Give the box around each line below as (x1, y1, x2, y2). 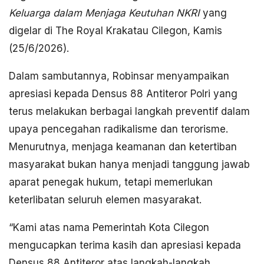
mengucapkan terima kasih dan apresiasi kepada (9, 239, 241, 252)
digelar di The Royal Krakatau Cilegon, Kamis (9, 25, 222, 37)
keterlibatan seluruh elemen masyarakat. (9, 194, 202, 206)
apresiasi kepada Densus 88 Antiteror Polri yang (9, 88, 237, 100)
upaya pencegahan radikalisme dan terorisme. (9, 123, 228, 136)
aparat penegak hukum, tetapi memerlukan (9, 176, 213, 189)
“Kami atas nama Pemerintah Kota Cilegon (9, 222, 209, 234)
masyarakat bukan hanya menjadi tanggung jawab (9, 159, 250, 171)
